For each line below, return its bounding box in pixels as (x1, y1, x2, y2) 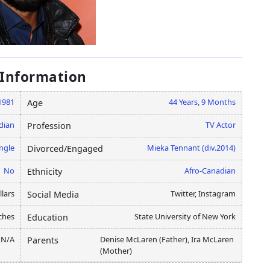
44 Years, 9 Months (169, 96, 236, 108)
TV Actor (206, 119, 236, 131)
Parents (27, 234, 58, 246)
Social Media (27, 189, 79, 201)
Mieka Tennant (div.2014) (147, 142, 236, 154)
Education (27, 212, 68, 224)
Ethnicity (27, 166, 62, 178)
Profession (27, 120, 71, 132)
